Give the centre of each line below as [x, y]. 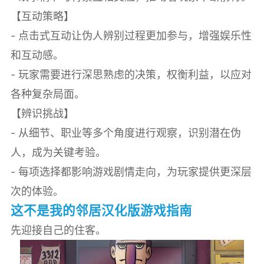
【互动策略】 [42, 16]
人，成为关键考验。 [58, 152]
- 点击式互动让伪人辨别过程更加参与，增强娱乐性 [131, 35]
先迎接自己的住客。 [58, 230]
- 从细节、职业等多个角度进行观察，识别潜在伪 [126, 133]
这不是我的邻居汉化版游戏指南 [101, 210]
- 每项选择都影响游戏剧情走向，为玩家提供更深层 [131, 171]
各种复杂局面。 [47, 94]
